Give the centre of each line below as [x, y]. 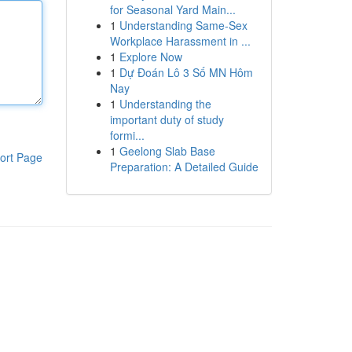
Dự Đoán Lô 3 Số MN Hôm [186, 72]
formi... [127, 135]
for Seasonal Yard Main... [172, 9]
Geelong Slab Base [167, 151]
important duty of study [167, 119]
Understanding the [165, 104]
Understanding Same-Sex [183, 25]
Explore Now [150, 57]
